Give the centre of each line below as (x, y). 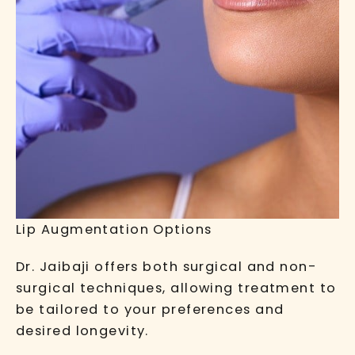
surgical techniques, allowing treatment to (176, 288)
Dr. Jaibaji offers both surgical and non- (167, 266)
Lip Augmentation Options (114, 229)
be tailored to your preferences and (150, 309)
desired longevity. (82, 330)
